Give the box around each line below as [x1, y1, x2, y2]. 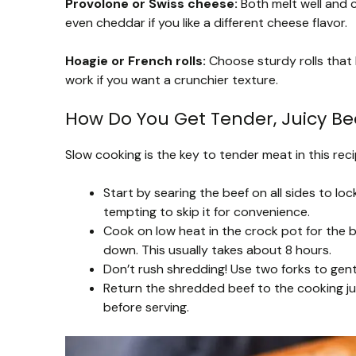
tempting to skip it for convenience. [103, 203, 310, 220]
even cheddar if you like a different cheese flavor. [65, 14, 347, 31]
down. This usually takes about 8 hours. [103, 241, 331, 258]
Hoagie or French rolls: [65, 52, 206, 69]
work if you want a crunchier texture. [65, 71, 278, 88]
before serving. [103, 298, 189, 315]
